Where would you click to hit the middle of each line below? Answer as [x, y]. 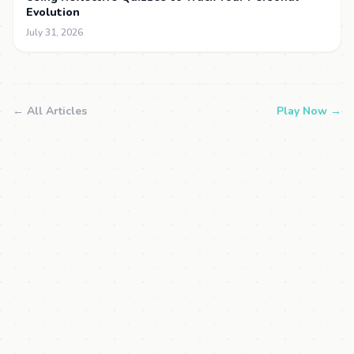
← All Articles [50, 111]
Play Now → [309, 111]
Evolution [53, 12]
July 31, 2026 [55, 32]
